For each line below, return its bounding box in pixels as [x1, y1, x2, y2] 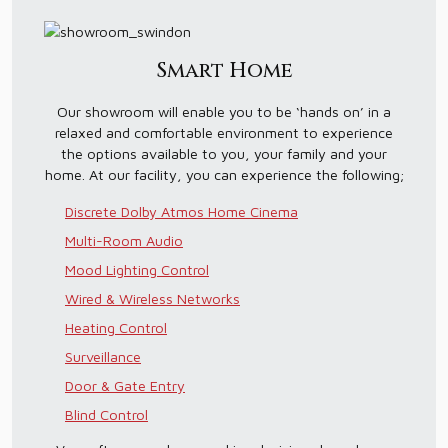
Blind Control [65, 406, 148, 423]
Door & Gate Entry [65, 377, 185, 394]
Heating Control [65, 319, 167, 336]
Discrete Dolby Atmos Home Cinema [65, 203, 298, 220]
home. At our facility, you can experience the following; [44, 166, 404, 183]
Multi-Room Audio [65, 232, 183, 249]
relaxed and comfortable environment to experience [55, 124, 393, 141]
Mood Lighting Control [65, 261, 209, 278]
